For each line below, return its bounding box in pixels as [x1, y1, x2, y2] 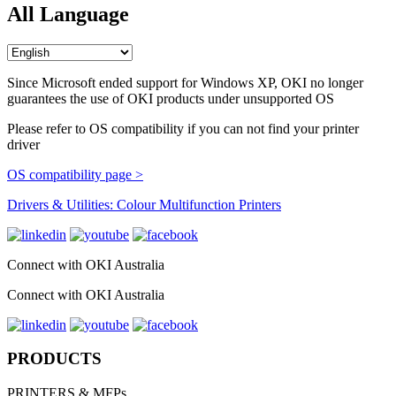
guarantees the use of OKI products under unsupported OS [7, 90, 334, 106]
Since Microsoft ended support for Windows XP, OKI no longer [7, 74, 363, 90]
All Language [7, 2, 129, 26]
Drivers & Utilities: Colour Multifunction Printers [7, 196, 281, 212]
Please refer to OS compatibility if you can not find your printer [7, 120, 359, 136]
